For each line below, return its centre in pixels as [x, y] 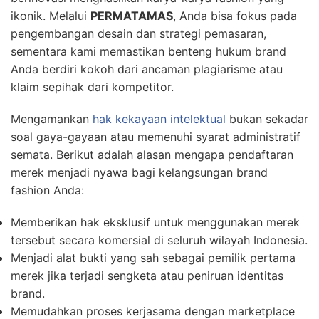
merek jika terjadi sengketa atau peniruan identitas [147, 276]
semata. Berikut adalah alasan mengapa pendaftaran [152, 155]
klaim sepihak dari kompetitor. [92, 87]
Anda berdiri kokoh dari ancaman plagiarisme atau [147, 69]
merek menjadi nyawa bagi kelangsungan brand [139, 173]
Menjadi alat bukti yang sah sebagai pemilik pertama [153, 258]
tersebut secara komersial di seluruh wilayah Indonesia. [159, 240]
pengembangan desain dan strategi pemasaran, [138, 34]
